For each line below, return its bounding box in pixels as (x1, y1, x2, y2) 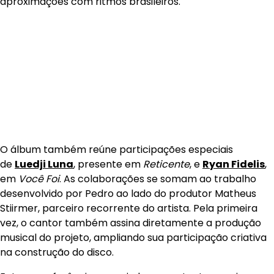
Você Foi (18, 171, 59, 186)
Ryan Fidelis (202, 157, 265, 171)
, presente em (73, 157, 143, 171)
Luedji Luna (15, 157, 73, 171)
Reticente (143, 157, 190, 171)
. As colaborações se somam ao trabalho (59, 171, 256, 186)
